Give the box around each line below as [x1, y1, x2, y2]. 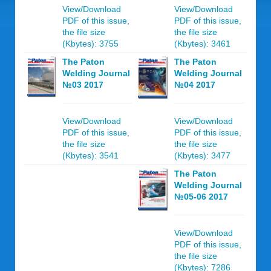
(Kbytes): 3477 [174, 151, 230, 160]
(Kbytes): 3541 [62, 151, 119, 160]
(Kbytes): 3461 [174, 39, 230, 48]
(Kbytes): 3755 [62, 39, 119, 48]
